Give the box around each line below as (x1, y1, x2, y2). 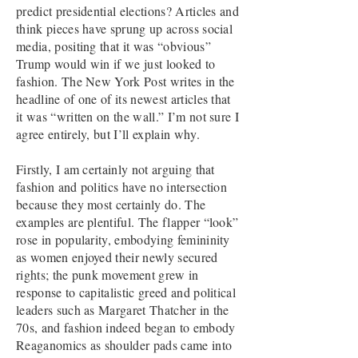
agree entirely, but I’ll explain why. (16, 125, 200, 142)
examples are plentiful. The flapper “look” (16, 213, 239, 230)
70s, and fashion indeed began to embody (16, 319, 236, 336)
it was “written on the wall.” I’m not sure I (16, 108, 240, 125)
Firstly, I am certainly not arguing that (16, 161, 215, 177)
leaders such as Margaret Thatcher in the (16, 301, 229, 318)
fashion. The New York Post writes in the (16, 73, 235, 89)
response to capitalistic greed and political (16, 284, 237, 300)
